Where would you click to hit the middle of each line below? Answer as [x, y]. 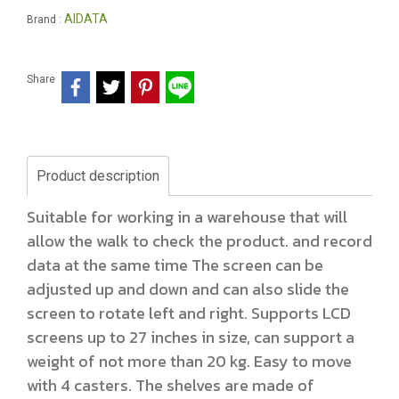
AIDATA [86, 19]
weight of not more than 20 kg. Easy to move [189, 361]
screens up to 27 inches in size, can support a [191, 337]
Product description [98, 175]
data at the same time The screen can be [175, 265]
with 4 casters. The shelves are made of [171, 385]
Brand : [45, 20]
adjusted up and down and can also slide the [188, 289]
